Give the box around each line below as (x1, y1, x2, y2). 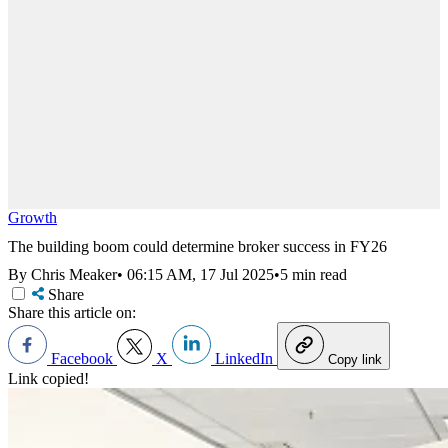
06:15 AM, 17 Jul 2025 (127, 266, 274, 284)
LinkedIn (211, 350, 277, 368)
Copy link (328, 352, 382, 368)
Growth (8, 209, 57, 226)
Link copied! (8, 370, 89, 388)
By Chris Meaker (8, 266, 117, 284)
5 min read (280, 266, 347, 284)
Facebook (47, 350, 117, 368)
